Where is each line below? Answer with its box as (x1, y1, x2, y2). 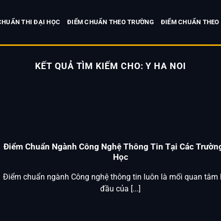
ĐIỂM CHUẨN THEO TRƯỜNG (67, 18, 154, 26)
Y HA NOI (146, 61, 186, 71)
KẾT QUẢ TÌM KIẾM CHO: (35, 61, 146, 71)
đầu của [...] (100, 184, 141, 194)
